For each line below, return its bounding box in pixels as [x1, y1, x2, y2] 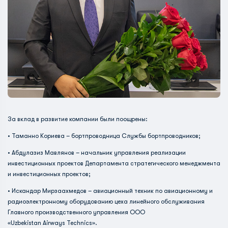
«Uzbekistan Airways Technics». [8, 219, 97, 226]
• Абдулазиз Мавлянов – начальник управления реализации [8, 149, 186, 156]
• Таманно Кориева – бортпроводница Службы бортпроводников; [8, 132, 201, 139]
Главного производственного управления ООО [8, 209, 145, 216]
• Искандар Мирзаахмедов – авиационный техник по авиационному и [8, 187, 213, 194]
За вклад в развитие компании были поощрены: [8, 116, 148, 123]
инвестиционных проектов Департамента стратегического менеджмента [8, 160, 220, 167]
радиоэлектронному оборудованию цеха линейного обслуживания [8, 198, 205, 205]
